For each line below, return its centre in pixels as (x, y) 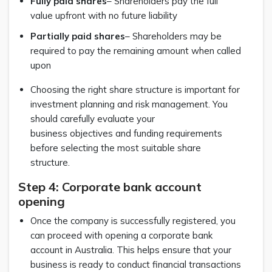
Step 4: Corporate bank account (110, 186)
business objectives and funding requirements (126, 133)
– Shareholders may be (173, 36)
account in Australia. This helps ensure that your (131, 250)
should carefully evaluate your (93, 118)
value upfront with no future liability (106, 15)
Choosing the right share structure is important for (135, 89)
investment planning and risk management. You (129, 104)
